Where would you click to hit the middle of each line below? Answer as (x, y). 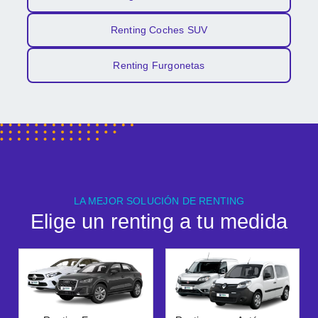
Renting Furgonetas (159, 65)
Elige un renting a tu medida (159, 221)
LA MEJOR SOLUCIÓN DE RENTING (159, 201)
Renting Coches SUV (159, 30)
